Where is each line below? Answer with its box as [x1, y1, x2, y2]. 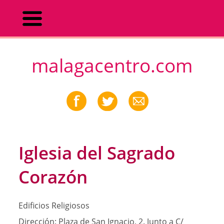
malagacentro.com [31, 53, 192, 78]
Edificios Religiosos [18, 200, 89, 211]
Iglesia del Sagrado [18, 140, 175, 164]
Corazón [18, 164, 87, 188]
